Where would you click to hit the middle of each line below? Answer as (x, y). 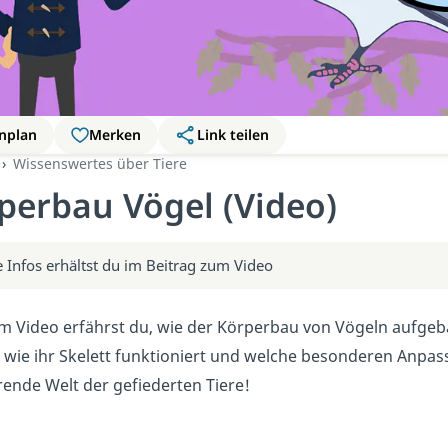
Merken (115, 134)
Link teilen (232, 134)
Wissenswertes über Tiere (99, 163)
